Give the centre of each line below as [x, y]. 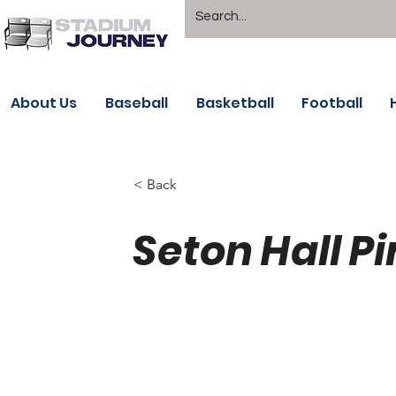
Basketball [235, 103]
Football [332, 103]
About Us [44, 103]
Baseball [137, 103]
